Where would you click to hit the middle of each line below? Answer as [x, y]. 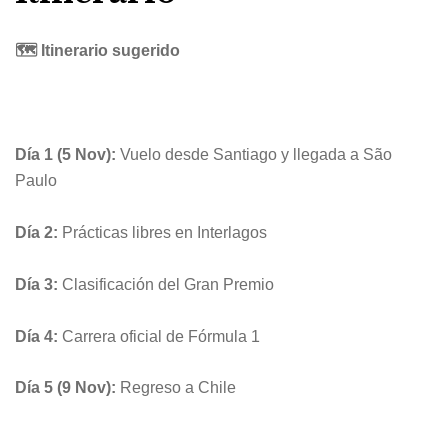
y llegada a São [334, 154]
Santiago [245, 154]
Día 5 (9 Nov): [65, 388]
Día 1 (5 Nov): [65, 154]
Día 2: [36, 232]
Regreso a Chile [176, 388]
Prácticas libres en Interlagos [162, 232]
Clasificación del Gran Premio [166, 284]
